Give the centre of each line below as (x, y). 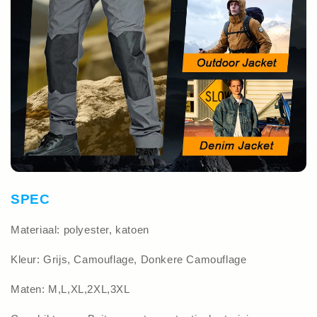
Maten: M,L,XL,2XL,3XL (70, 289)
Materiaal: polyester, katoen (80, 230)
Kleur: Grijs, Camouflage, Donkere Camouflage (129, 260)
